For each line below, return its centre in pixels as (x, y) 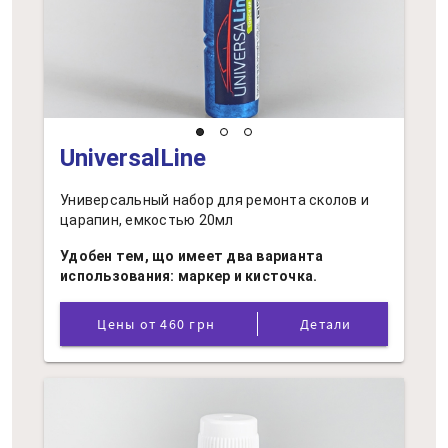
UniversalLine (133, 158)
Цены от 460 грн (188, 324)
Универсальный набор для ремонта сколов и (214, 200)
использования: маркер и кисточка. (189, 276)
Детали (326, 324)
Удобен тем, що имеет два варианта (192, 256)
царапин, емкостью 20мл (147, 220)
